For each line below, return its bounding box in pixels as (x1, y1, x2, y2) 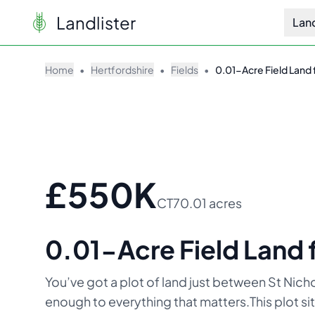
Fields (171, 63, 198, 76)
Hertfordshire (91, 63, 154, 76)
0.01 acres (180, 195, 242, 211)
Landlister (56, 12, 136, 33)
